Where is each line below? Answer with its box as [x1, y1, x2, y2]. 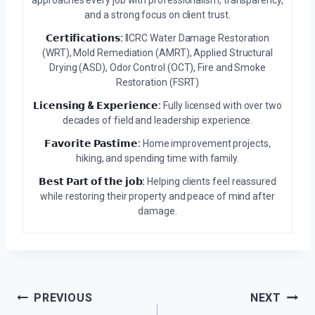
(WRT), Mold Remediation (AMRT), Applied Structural [41, 47, 273, 59]
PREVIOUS [34, 291, 93, 305]
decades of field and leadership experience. [62, 115, 253, 127]
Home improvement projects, [140, 138, 271, 150]
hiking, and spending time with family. [76, 153, 239, 165]
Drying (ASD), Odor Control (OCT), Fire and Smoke [49, 62, 266, 74]
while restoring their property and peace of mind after [40, 191, 275, 202]
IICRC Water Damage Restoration [122, 32, 270, 44]
